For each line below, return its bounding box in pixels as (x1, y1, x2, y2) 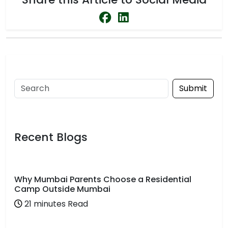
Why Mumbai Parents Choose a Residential (14, 174, 191, 185)
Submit (179, 82, 207, 94)
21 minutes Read (22, 198, 88, 210)
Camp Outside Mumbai (14, 183, 110, 195)
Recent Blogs (14, 129, 88, 145)
